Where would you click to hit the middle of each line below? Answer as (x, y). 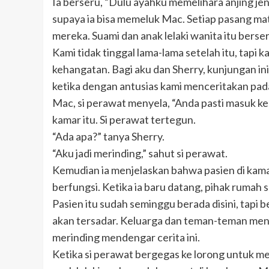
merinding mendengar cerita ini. (126, 237)
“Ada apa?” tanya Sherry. (108, 136)
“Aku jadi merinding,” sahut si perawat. (140, 153)
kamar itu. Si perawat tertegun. (124, 119)
